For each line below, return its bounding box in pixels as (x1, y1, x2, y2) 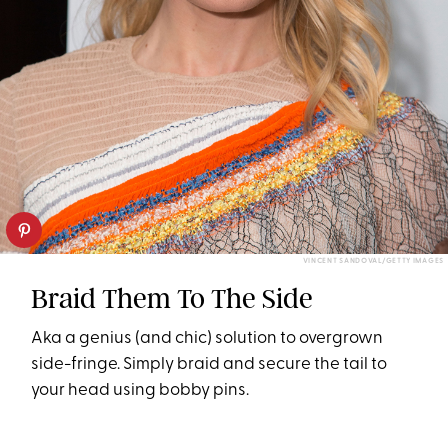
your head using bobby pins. (31, 382, 250, 400)
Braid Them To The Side (31, 282, 314, 316)
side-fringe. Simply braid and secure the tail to (31, 356, 388, 374)
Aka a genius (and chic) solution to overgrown (31, 330, 384, 348)
